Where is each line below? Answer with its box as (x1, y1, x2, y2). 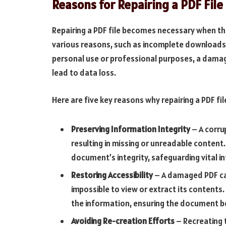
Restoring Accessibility (71, 169, 153, 181)
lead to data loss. (52, 67, 116, 79)
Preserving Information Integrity (71, 123, 190, 135)
